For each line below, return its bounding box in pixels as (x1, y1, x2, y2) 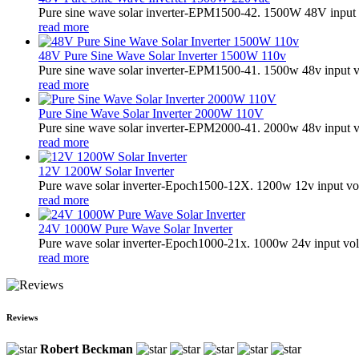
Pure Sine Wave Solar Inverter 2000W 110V (38, 106, 264, 120)
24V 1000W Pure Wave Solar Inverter (38, 221, 232, 236)
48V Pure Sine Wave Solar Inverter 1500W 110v (38, 48, 286, 63)
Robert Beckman (40, 341, 133, 356)
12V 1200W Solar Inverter (38, 163, 174, 178)
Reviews (6, 312, 38, 322)
